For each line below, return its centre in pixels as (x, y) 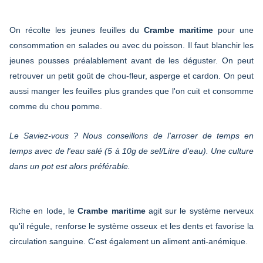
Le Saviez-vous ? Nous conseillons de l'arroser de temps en (131, 135)
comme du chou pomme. (56, 106)
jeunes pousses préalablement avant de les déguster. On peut (131, 60)
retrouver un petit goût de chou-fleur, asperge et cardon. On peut (131, 75)
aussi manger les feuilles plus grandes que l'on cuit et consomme (131, 91)
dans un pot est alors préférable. (70, 166)
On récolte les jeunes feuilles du (77, 30)
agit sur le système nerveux (200, 210)
